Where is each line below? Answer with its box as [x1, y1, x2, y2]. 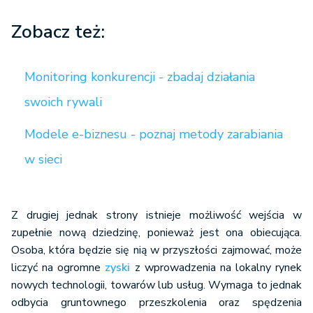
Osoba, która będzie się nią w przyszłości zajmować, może [11, 242, 302, 259]
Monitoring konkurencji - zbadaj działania [24, 68, 255, 86]
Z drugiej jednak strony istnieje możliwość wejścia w [11, 208, 302, 224]
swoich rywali [24, 94, 102, 111]
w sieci [24, 151, 62, 168]
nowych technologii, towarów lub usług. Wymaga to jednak [11, 277, 302, 293]
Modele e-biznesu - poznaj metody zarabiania [24, 126, 283, 143]
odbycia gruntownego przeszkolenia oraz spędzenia [11, 295, 302, 311]
